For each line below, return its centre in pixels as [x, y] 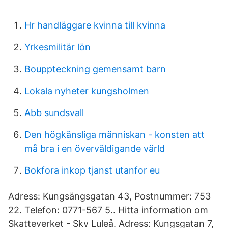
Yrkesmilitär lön [58, 47]
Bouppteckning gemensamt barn [95, 69]
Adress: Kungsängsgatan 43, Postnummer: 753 [109, 196]
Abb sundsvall [54, 113]
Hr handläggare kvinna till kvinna [95, 25]
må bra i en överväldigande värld [95, 148]
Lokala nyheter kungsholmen [87, 91]
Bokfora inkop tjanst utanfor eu [92, 170]
